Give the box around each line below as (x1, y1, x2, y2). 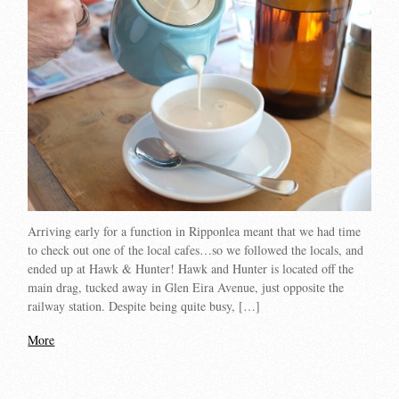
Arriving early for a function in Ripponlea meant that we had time (28, 222, 362, 240)
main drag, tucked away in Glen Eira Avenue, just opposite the (28, 278, 345, 296)
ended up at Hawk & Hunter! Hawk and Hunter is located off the (28, 259, 354, 277)
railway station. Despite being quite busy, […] (28, 297, 261, 314)
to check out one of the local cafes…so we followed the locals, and (28, 240, 364, 258)
